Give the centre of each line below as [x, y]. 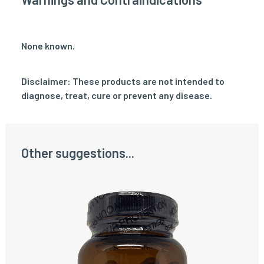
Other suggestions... [78, 153]
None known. [48, 46]
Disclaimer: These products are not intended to [123, 81]
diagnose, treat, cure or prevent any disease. [117, 95]
